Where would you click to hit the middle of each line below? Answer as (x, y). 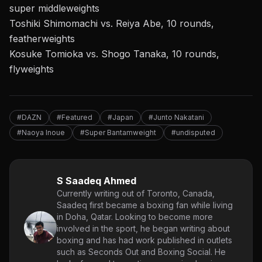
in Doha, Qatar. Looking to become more (135, 216)
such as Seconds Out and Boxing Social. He (141, 251)
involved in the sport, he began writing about (143, 228)
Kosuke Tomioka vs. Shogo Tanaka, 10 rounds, (114, 54)
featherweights (42, 38)
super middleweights (54, 8)
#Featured (75, 117)
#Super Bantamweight (118, 132)
